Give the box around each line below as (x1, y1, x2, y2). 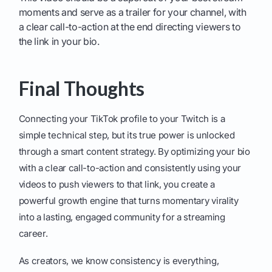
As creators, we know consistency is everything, (18, 255, 219, 267)
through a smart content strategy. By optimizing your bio (18, 146, 250, 158)
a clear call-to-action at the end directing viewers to (18, 21, 241, 33)
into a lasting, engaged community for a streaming (18, 211, 225, 223)
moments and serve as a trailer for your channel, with (18, 6, 246, 19)
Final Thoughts (18, 76, 145, 101)
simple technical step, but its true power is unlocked (18, 129, 235, 141)
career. (18, 228, 48, 240)
